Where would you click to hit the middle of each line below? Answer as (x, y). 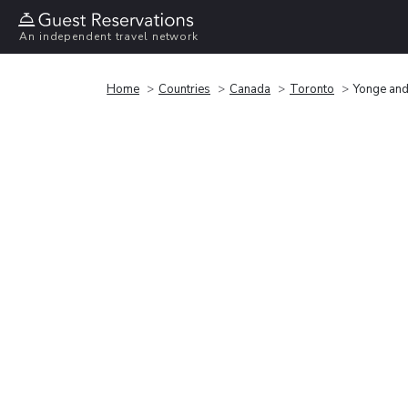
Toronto (312, 89)
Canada (250, 89)
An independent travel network (109, 37)
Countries (184, 89)
